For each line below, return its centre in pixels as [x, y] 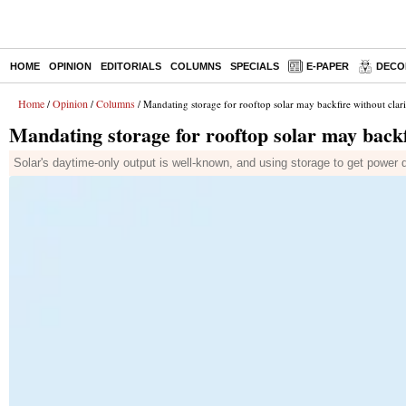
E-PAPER [328, 66]
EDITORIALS [131, 66]
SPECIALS [255, 66]
